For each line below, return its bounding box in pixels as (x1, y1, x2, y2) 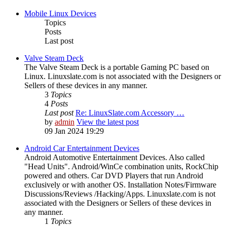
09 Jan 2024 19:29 (45, 127, 104, 136)
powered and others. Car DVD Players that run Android (24, 171, 203, 180)
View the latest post (77, 118, 139, 127)
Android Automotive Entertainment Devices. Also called (24, 153, 205, 162)
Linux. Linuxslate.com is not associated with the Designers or (24, 72, 221, 81)
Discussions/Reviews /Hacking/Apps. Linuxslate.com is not (24, 190, 215, 199)
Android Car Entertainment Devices (24, 144, 139, 153)
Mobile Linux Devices (24, 9, 96, 18)
